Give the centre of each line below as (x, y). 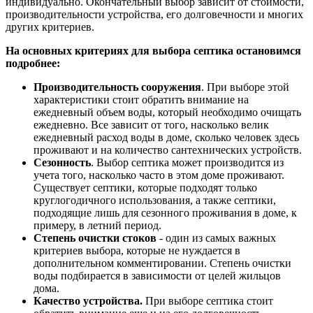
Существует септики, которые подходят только (145, 188)
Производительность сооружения (117, 87)
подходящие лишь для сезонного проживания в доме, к (165, 213)
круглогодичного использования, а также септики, (155, 201)
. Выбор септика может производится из (187, 163)
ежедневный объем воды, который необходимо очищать (167, 112)
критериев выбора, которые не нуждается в (137, 251)
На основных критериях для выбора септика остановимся (153, 51)
